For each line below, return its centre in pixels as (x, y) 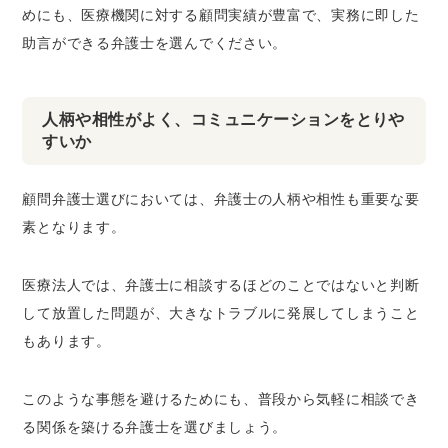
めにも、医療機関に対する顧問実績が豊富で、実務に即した (221, 15)
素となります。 (74, 227)
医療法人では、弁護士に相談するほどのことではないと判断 (221, 285)
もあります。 (66, 341)
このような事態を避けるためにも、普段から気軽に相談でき (221, 399)
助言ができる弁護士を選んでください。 (155, 43)
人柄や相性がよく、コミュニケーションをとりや (223, 119)
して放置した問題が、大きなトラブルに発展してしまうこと (221, 313)
